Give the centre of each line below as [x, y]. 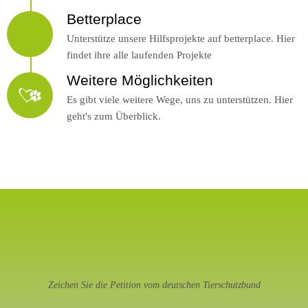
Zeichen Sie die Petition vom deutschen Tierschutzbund [154, 285]
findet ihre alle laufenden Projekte [139, 54]
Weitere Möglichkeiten [140, 80]
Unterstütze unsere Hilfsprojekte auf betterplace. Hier [181, 38]
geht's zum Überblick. [114, 116]
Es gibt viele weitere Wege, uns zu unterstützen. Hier [180, 100]
